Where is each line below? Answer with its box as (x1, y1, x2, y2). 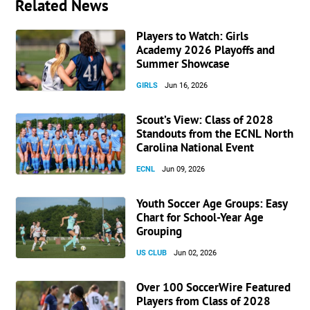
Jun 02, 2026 (174, 248, 217, 257)
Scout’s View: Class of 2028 (136, 111, 274, 127)
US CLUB (136, 248, 167, 257)
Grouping (136, 223, 183, 239)
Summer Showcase (136, 55, 230, 71)
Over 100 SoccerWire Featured (136, 279, 291, 295)
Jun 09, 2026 (162, 164, 206, 174)
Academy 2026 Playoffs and (136, 42, 275, 57)
